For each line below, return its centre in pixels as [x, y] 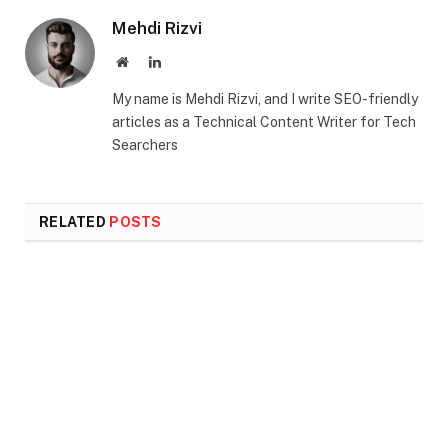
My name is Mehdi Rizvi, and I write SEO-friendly [265, 99]
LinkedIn [186, 61]
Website [149, 61]
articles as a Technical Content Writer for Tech [264, 122]
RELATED [74, 222]
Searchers [145, 145]
